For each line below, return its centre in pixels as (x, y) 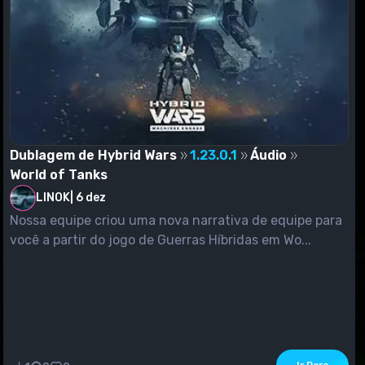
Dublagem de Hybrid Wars (93, 155)
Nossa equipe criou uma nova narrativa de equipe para (176, 220)
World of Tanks (59, 174)
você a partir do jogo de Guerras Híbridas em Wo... (161, 240)
